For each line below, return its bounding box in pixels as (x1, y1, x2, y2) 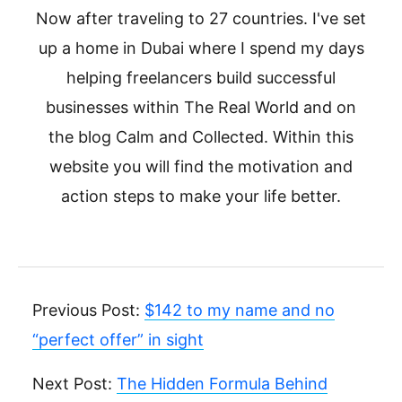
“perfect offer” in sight (32, 330, 204, 349)
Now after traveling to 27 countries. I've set (36, 9, 366, 28)
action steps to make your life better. (61, 187, 341, 205)
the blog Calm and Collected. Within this (48, 127, 354, 146)
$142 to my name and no (144, 301, 335, 319)
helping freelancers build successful (66, 68, 336, 87)
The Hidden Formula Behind (117, 374, 328, 393)
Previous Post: (32, 301, 144, 319)
